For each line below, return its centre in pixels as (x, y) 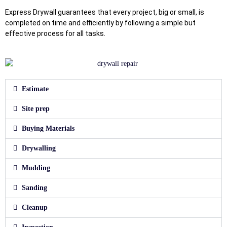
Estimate (35, 89)
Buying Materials (48, 128)
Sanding (34, 187)
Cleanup (34, 207)
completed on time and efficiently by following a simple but (100, 23)
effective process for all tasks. (55, 34)
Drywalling (39, 148)
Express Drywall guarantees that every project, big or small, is (105, 12)
